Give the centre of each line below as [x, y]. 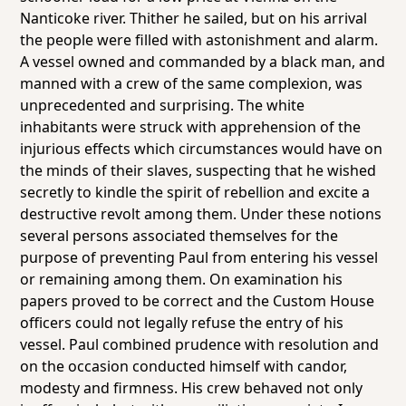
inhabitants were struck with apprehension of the [191, 127]
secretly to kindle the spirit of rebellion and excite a [195, 192]
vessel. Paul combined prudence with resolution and [200, 344]
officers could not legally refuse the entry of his [182, 323]
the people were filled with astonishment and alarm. [199, 40]
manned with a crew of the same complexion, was [192, 83]
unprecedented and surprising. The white [163, 105]
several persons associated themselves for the [179, 236]
